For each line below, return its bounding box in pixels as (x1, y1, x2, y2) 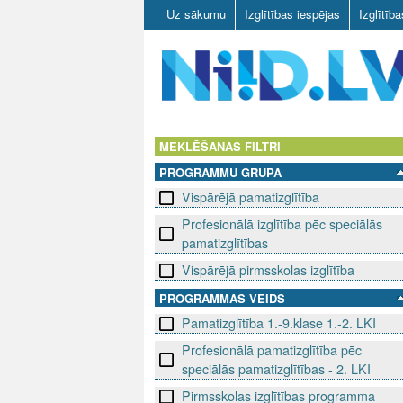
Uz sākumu (166, 5, 226, 22)
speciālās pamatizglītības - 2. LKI (182, 360, 371, 379)
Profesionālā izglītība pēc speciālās (182, 215, 382, 234)
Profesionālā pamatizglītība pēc (182, 341, 362, 360)
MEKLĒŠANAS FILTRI (159, 138, 281, 156)
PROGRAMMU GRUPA (159, 164, 282, 182)
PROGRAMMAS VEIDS (159, 290, 285, 308)
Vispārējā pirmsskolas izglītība (182, 261, 354, 280)
